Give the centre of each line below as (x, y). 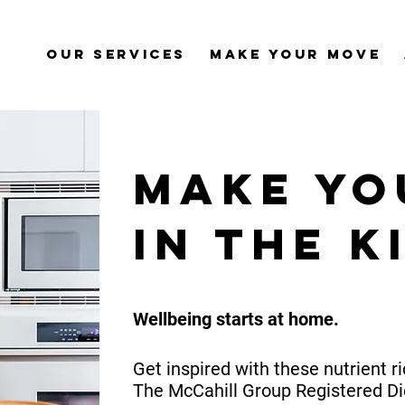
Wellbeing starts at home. (238, 319)
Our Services (117, 54)
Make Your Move (296, 54)
